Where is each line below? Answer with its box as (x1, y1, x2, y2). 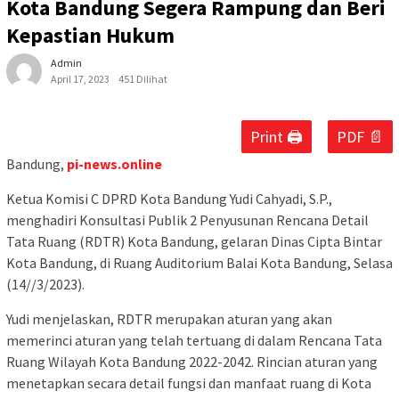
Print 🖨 (250, 126, 303, 148)
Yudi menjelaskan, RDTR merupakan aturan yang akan (6, 310, 332, 329)
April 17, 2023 (51, 72, 110, 86)
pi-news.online (67, 155, 162, 174)
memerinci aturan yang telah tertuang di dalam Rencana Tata (6, 331, 382, 350)
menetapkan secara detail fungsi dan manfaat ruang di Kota (6, 374, 371, 393)
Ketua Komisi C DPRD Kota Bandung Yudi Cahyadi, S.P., (6, 190, 332, 208)
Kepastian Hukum (6, 21, 175, 50)
